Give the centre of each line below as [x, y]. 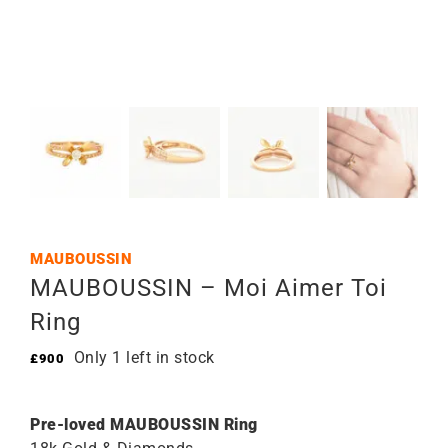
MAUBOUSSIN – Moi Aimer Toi [208, 288]
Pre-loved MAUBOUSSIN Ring [144, 424]
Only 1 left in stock [144, 357]
